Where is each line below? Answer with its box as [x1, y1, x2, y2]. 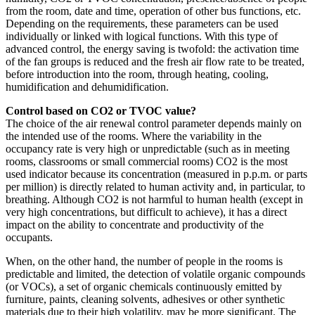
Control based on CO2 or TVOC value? [6, 104, 196, 117]
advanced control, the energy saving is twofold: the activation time [6, 42, 299, 55]
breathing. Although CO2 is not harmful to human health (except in [6, 193, 303, 205]
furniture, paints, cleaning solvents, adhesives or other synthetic [6, 292, 285, 305]
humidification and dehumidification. [6, 80, 169, 93]
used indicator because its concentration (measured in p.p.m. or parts [6, 167, 307, 180]
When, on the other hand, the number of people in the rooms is [6, 255, 283, 267]
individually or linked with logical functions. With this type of [6, 30, 278, 42]
